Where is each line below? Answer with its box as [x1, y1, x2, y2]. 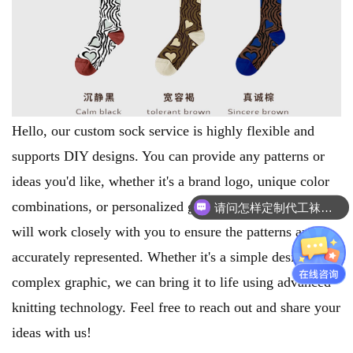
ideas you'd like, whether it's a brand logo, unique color [12, 173, 329, 190]
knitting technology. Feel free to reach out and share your [12, 299, 340, 316]
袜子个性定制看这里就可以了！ [320, 217, 333, 231]
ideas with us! [12, 325, 91, 341]
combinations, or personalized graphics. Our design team [12, 199, 338, 215]
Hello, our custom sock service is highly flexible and [12, 123, 314, 139]
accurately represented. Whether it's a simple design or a [12, 249, 335, 266]
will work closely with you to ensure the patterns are [12, 224, 313, 240]
